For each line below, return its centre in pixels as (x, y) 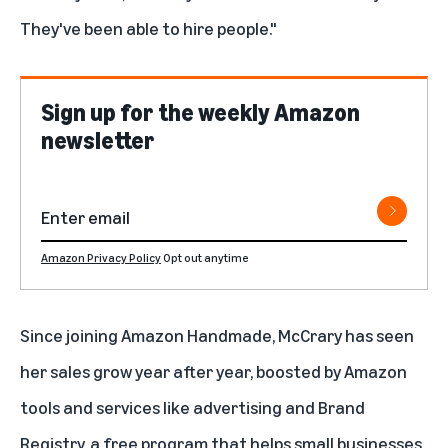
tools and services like (106, 407)
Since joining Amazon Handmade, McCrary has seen (217, 335)
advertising (237, 407)
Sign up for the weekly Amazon (200, 111)
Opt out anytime (206, 258)
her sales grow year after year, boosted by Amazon (213, 371)
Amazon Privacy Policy (101, 258)
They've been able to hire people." (148, 27)
